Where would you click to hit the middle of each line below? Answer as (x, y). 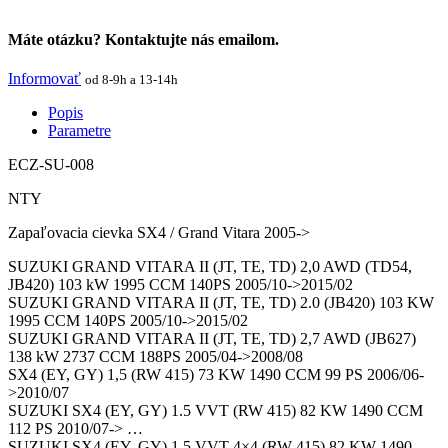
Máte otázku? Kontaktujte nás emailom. (143, 39)
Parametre (79, 130)
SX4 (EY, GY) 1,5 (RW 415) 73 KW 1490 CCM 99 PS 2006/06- (216, 374)
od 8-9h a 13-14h (131, 79)
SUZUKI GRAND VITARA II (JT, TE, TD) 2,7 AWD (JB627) (212, 338)
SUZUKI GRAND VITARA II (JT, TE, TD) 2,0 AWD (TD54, (210, 266)
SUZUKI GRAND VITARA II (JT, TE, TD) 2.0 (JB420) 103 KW (221, 302)
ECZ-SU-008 (51, 164)
